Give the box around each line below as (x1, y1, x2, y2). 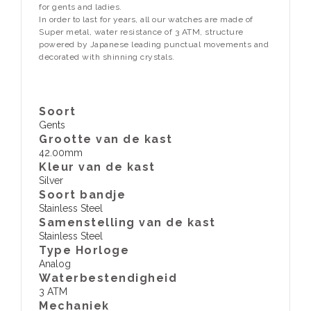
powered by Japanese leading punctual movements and (39, 40, 269, 49)
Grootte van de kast (39, 133, 173, 146)
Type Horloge (39, 244, 129, 257)
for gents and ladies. (39, 2, 122, 12)
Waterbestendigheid (39, 271, 177, 285)
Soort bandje (39, 188, 126, 201)
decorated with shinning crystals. (39, 52, 175, 62)
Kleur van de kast (39, 160, 155, 174)
